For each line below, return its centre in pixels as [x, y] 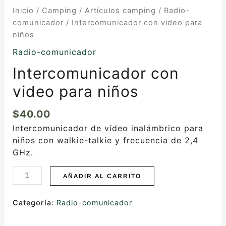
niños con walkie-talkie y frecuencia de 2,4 [105, 140]
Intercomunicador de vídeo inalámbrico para [108, 128]
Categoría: [34, 202]
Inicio [23, 10]
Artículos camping [120, 10]
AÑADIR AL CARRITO [102, 176]
